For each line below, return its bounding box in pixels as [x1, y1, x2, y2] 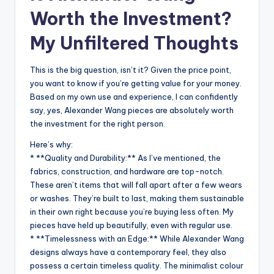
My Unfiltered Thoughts [30, 32, 239, 55]
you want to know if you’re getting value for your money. [30, 78, 242, 89]
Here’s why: [30, 139, 73, 150]
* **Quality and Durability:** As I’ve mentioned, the [30, 153, 221, 163]
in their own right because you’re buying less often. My [30, 207, 234, 217]
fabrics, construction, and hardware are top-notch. [30, 166, 224, 177]
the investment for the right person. [30, 119, 165, 129]
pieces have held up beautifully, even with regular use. [30, 220, 232, 231]
